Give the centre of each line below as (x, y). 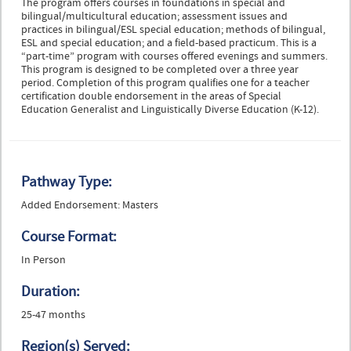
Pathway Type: (67, 182)
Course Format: (69, 237)
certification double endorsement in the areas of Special (151, 97)
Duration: (51, 292)
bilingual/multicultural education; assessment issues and (154, 17)
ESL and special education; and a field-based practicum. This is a (169, 43)
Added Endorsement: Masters (90, 206)
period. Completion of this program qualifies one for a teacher (165, 83)
